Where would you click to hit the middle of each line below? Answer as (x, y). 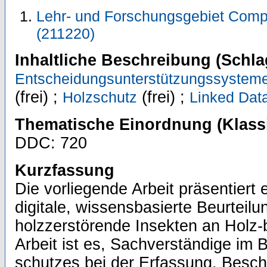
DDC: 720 (51, 143)
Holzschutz (100, 97)
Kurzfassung (65, 171)
